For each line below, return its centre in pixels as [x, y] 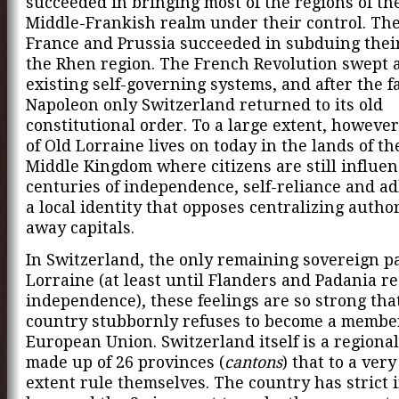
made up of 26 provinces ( [125, 362]
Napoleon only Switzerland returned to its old [204, 104]
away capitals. [80, 227]
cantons [253, 362]
